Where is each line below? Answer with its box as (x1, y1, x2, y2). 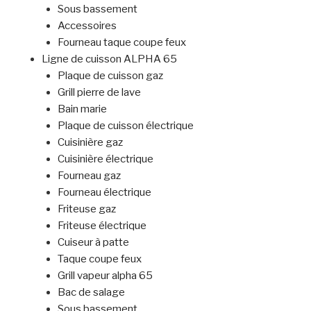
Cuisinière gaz (57, 135, 123, 149)
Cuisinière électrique (57, 152, 153, 165)
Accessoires (57, 19, 117, 32)
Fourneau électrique (57, 185, 151, 199)
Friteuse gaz (57, 202, 116, 215)
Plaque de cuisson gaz (57, 69, 163, 82)
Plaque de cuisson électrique (57, 119, 194, 132)
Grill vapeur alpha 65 (57, 269, 153, 282)
